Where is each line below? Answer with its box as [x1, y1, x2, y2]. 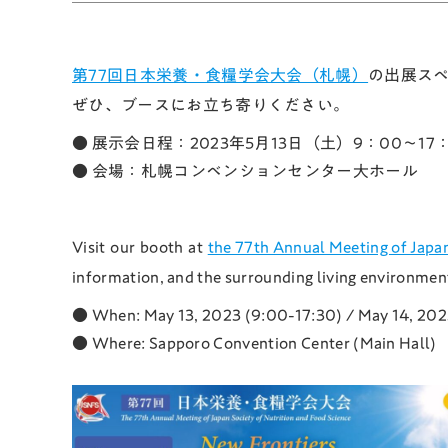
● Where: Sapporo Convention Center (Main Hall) [72, 335, 437, 352]
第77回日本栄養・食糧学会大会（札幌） [72, 67, 369, 84]
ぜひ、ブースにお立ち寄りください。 [72, 97, 350, 114]
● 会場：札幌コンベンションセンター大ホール [72, 163, 419, 180]
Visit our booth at [72, 239, 208, 256]
